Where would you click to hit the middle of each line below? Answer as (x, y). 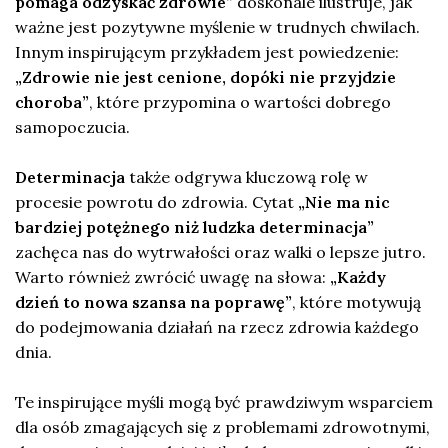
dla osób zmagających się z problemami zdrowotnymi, (222, 426)
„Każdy (358, 276)
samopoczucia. (72, 126)
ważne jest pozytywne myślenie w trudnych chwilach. (217, 26)
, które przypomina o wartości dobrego (240, 101)
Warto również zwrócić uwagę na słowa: (172, 276)
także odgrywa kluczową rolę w (246, 176)
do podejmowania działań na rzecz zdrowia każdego (217, 326)
